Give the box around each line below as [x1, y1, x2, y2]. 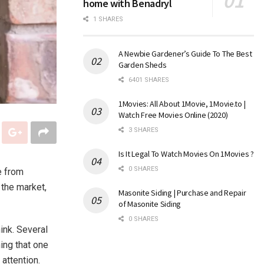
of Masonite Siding [118, 199, 181, 210]
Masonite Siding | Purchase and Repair [118, 187, 246, 199]
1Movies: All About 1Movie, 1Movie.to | [118, 98, 246, 110]
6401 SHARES [127, 76, 169, 84]
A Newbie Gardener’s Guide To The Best [118, 48, 252, 60]
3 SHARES [127, 126, 159, 134]
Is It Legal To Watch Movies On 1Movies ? [118, 148, 254, 160]
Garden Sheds [118, 60, 169, 71]
